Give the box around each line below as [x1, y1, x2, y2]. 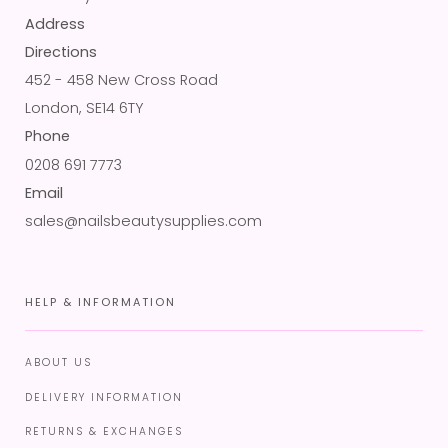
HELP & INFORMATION [25, 294, 176, 311]
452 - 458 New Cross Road [25, 69, 218, 90]
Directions [25, 41, 97, 62]
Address [25, 13, 85, 34]
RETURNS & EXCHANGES [25, 424, 183, 440]
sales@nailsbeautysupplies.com [25, 211, 262, 232]
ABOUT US [25, 355, 92, 371]
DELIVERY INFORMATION [25, 389, 183, 405]
